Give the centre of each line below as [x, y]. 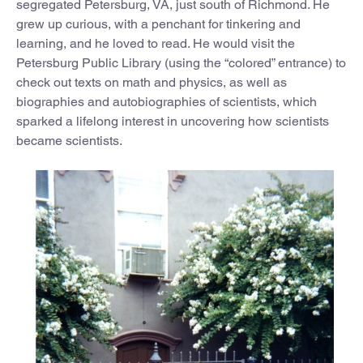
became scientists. [69, 140]
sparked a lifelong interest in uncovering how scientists [173, 121]
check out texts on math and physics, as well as [152, 82]
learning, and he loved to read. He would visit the [156, 43]
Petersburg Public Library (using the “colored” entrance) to [181, 62]
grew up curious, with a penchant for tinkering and [158, 23]
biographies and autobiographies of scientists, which [167, 101]
